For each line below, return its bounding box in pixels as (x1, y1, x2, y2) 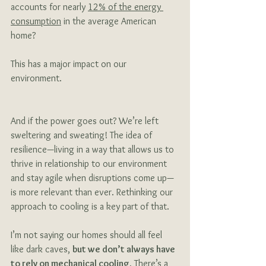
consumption (11, 15, 61, 27)
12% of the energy (88, 1, 163, 13)
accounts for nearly (11, 1, 88, 13)
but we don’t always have (72, 243, 177, 255)
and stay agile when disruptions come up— (11, 172, 174, 184)
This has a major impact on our (11, 58, 129, 70)
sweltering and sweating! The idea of (11, 129, 154, 141)
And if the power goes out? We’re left (11, 115, 161, 127)
